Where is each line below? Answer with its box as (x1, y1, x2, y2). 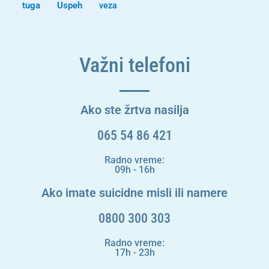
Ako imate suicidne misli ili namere (41, 185, 228, 200)
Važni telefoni (79, 52, 190, 77)
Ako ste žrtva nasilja (80, 102, 189, 117)
